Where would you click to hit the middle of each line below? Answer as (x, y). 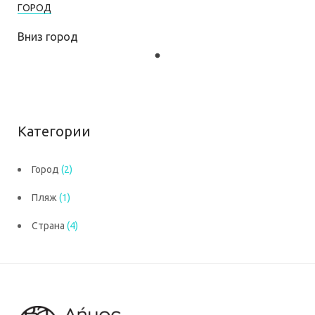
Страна (48, 225)
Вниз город (48, 36)
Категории (54, 131)
